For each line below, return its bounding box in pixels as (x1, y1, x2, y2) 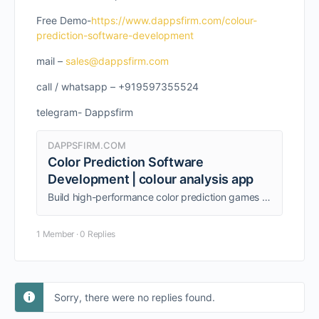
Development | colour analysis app (48, 172, 254, 187)
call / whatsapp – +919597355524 (36, 80, 199, 93)
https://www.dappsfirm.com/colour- (91, 14, 257, 26)
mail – (36, 55, 66, 67)
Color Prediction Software (48, 155, 204, 169)
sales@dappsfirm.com (66, 55, 169, 67)
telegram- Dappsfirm (36, 106, 133, 118)
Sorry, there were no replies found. (54, 291, 215, 303)
